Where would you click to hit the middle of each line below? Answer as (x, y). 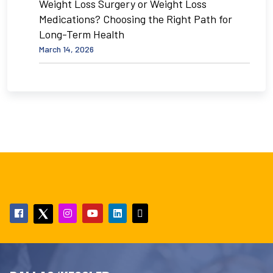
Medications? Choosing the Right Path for (136, 19)
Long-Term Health (82, 34)
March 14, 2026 (66, 49)
